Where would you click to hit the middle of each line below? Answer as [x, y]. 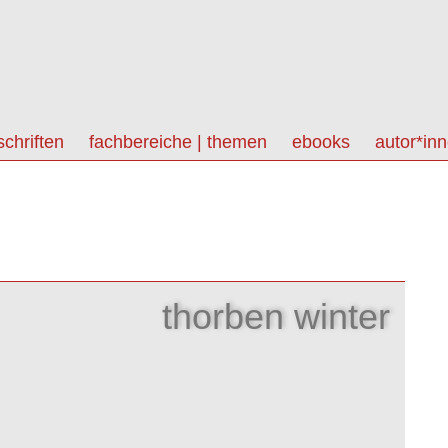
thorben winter [276, 316]
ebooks [321, 142]
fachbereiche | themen [178, 142]
